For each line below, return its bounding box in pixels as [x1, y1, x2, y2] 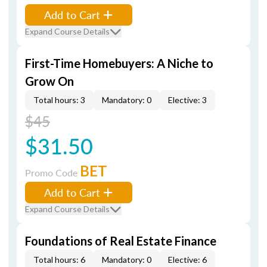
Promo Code [25, 166, 80, 179]
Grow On [25, 74, 74, 88]
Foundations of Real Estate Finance [25, 234, 216, 248]
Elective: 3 [168, 95, 207, 105]
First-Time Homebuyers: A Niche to [25, 56, 213, 70]
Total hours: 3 [33, 95, 85, 105]
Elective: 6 [168, 254, 207, 265]
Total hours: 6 [33, 254, 85, 265]
